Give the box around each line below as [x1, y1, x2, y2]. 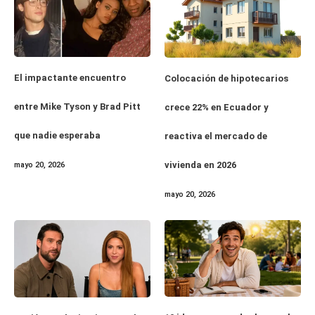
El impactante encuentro [14, 72, 126, 84]
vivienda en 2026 [165, 160, 236, 171]
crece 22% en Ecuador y [165, 102, 269, 113]
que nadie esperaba [14, 130, 101, 141]
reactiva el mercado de [165, 131, 267, 142]
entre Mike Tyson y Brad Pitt [14, 101, 141, 112]
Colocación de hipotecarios [165, 73, 288, 84]
